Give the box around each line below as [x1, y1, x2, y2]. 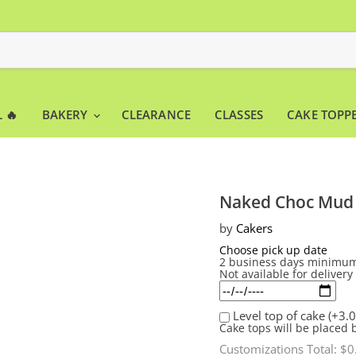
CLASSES [215, 106, 264, 122]
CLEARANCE [121, 106, 191, 122]
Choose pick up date [219, 242, 327, 258]
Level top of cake [232, 308, 328, 324]
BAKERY [41, 106, 91, 122]
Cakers [235, 219, 273, 236]
